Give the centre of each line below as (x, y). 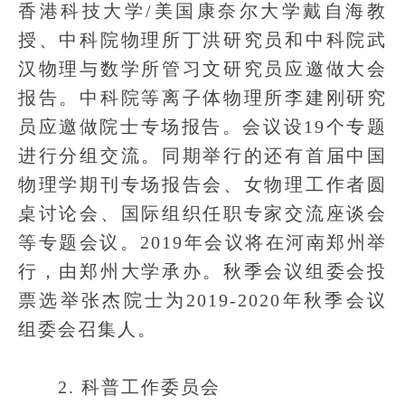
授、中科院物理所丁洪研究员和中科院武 (202, 40)
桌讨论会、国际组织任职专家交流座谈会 (202, 213)
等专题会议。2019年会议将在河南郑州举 (202, 242)
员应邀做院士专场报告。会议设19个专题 (202, 127)
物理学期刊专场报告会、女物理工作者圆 (202, 184)
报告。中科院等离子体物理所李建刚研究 (202, 98)
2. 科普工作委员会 (119, 387)
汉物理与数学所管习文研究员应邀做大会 (202, 69)
